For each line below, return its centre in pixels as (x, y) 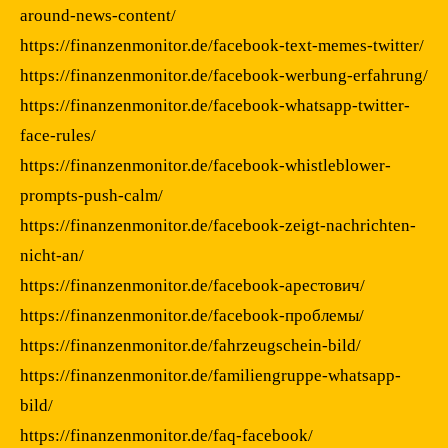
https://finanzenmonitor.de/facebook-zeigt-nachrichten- (218, 225)
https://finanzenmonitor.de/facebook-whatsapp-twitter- (215, 105)
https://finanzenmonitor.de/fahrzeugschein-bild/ (190, 345)
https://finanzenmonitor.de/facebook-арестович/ (192, 285)
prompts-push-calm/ (91, 195)
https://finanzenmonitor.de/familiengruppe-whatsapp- (210, 375)
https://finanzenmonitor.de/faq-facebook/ (166, 435)
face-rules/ (58, 135)
